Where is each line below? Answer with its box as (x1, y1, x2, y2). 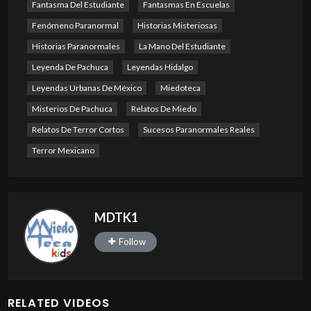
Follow (118, 235, 146, 247)
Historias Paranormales (31, 41, 120, 51)
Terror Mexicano (31, 145, 94, 155)
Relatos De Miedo (131, 103, 196, 114)
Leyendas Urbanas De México (31, 83, 142, 93)
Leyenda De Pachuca (31, 62, 108, 72)
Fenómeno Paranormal (31, 20, 119, 31)
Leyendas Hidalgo (126, 62, 193, 72)
